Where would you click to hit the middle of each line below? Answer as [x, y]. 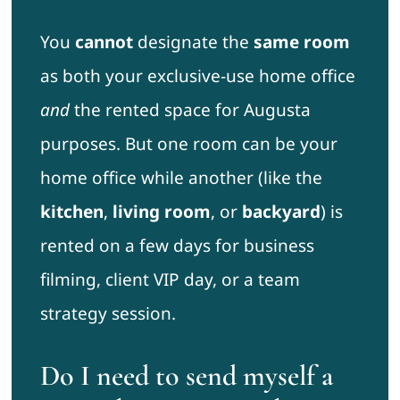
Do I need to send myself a [186, 376]
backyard [281, 212]
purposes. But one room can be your [188, 144]
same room [301, 42]
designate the [193, 42]
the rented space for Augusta [190, 110]
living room [161, 212]
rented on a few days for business [177, 246]
